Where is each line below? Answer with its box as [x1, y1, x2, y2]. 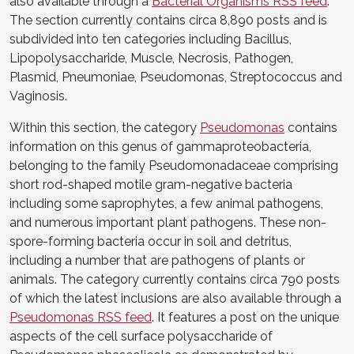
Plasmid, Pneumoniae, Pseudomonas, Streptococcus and [9, 69, 342, 85]
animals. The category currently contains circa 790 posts [9, 271, 340, 287]
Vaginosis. [9, 88, 67, 104]
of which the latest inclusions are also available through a [9, 290, 341, 306]
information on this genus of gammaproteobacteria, [9, 138, 311, 154]
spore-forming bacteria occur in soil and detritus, [9, 233, 292, 249]
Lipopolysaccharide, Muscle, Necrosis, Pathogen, [9, 50, 293, 66]
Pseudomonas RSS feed [9, 309, 152, 325]
